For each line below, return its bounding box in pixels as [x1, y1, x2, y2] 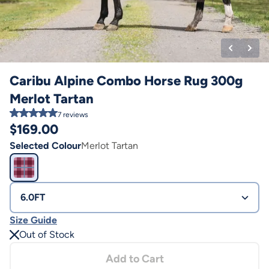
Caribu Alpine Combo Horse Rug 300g [10, 73, 243, 89]
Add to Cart [105, 252, 164, 265]
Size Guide [10, 214, 57, 226]
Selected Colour [10, 140, 81, 151]
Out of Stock [19, 229, 74, 240]
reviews [61, 110, 88, 119]
